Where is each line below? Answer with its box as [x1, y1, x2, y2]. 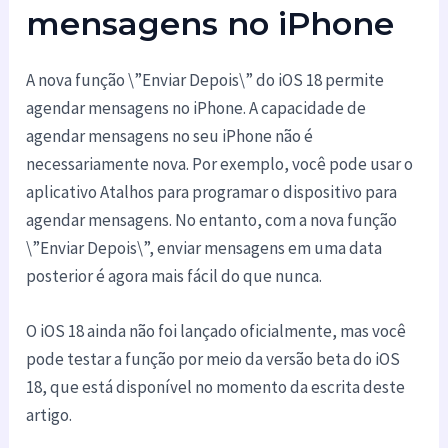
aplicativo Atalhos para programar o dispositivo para [26, 180, 398, 203]
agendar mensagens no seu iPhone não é [26, 124, 314, 147]
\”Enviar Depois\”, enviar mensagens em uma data [26, 236, 383, 259]
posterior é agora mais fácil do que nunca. [26, 264, 323, 287]
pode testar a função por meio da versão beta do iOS [26, 347, 401, 370]
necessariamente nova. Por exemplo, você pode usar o [26, 152, 414, 175]
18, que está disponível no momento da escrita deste [26, 375, 406, 398]
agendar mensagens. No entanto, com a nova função [26, 208, 398, 231]
